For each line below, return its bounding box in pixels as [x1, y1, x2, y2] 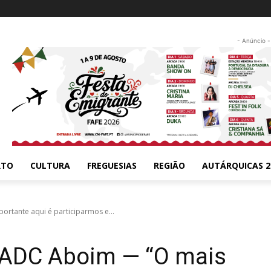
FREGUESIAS [87, 159, 137, 171]
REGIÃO [154, 159, 185, 171]
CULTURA [30, 159, 70, 171]
